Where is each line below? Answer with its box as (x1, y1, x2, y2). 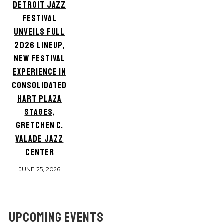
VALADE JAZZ (15, 133, 64, 144)
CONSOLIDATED (12, 79, 67, 91)
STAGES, (24, 106, 55, 117)
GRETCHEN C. (15, 119, 63, 131)
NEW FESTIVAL (13, 53, 65, 64)
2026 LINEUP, (14, 39, 65, 51)
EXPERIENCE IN (12, 66, 66, 77)
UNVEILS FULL (14, 26, 65, 37)
